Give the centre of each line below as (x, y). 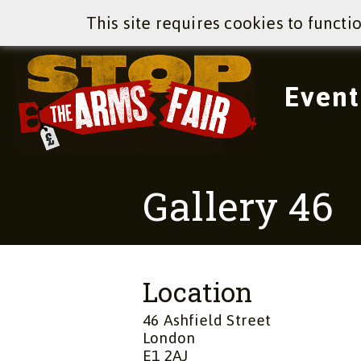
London (169, 338)
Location (198, 292)
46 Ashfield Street (207, 320)
